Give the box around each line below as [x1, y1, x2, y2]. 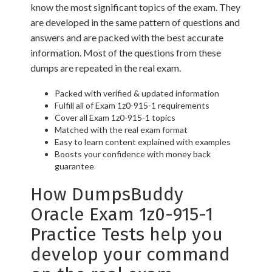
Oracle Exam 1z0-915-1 [30, 203, 213, 226]
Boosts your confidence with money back [55, 149, 211, 160]
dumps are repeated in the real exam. [30, 62, 181, 74]
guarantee [55, 161, 94, 172]
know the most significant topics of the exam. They [30, 1, 240, 13]
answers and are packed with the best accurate [30, 32, 223, 44]
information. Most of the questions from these [30, 47, 221, 59]
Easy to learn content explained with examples [55, 137, 231, 148]
